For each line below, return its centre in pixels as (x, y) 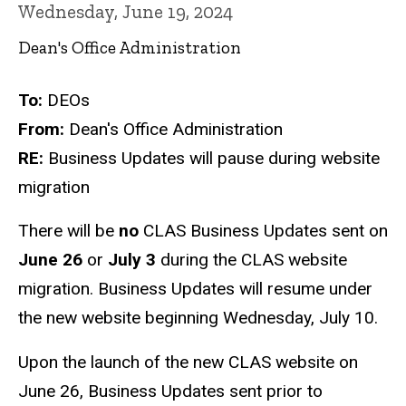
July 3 (132, 260)
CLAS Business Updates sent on (266, 231)
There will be (68, 231)
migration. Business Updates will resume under (195, 289)
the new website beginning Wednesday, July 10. (200, 318)
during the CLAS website (251, 260)
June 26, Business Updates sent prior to (170, 391)
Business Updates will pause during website (212, 158)
